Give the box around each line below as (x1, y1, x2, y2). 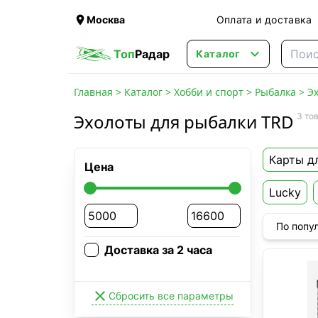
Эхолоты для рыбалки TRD (74, 110, 294, 133)
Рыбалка (255, 85, 296, 99)
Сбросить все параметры (109, 290, 234, 302)
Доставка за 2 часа (104, 243, 212, 257)
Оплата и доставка (216, 13, 312, 26)
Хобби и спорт (174, 85, 243, 99)
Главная (74, 85, 113, 99)
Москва (87, 13, 125, 26)
